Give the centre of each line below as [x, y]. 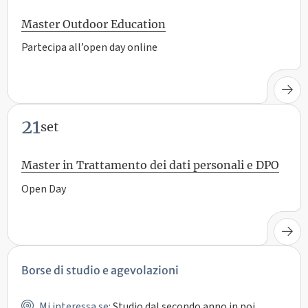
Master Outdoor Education [93, 24]
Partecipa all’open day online [89, 48]
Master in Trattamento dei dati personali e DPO [150, 165]
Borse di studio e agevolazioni [100, 271]
